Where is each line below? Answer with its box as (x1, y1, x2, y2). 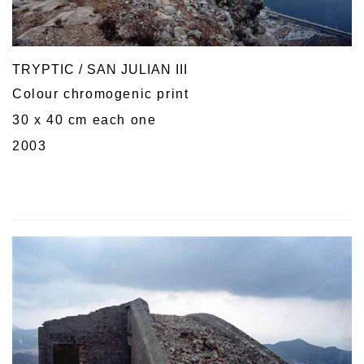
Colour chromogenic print (12, 87, 189, 102)
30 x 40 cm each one (12, 113, 157, 128)
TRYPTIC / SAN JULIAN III (12, 63, 188, 77)
